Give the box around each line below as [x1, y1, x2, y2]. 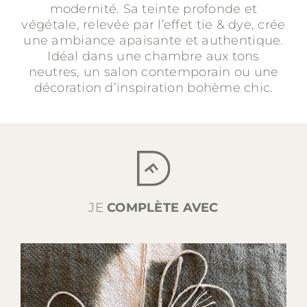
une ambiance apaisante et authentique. [23, 32, 284, 48]
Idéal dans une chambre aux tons [47, 48, 260, 64]
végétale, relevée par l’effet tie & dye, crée [21, 16, 286, 32]
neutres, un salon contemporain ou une [28, 64, 279, 79]
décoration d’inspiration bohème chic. [34, 79, 273, 95]
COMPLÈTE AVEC [107, 199, 219, 215]
